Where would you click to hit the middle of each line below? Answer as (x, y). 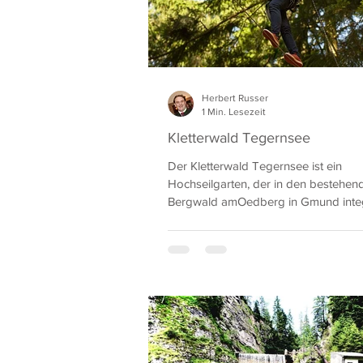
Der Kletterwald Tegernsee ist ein (255, 166)
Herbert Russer (235, 98)
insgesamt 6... (203, 219)
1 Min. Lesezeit (234, 111)
